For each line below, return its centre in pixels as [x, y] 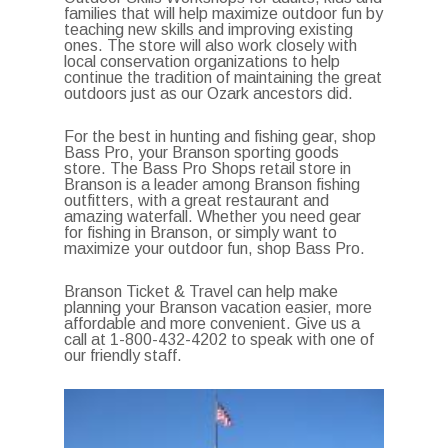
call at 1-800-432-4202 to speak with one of [219, 339]
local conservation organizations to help [202, 61]
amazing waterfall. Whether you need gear [213, 216]
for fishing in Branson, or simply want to [201, 232]
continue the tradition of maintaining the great [223, 77]
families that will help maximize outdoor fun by [224, 13]
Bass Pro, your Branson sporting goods [202, 152]
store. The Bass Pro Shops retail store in [208, 168]
